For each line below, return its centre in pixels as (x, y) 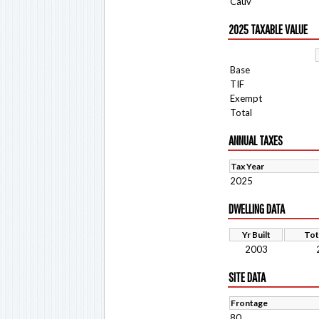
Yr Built (256, 235)
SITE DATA (247, 277)
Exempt (246, 98)
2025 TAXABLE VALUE (268, 30)
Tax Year (247, 166)
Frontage (249, 303)
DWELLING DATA (257, 209)
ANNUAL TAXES (256, 141)
